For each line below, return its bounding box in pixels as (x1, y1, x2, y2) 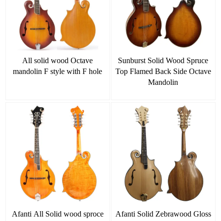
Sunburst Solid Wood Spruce (118, 56, 209, 65)
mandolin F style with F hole (13, 67, 103, 75)
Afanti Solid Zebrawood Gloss (115, 209, 211, 218)
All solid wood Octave (22, 56, 93, 65)
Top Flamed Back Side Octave (115, 67, 211, 75)
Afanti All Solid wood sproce (11, 209, 104, 218)
